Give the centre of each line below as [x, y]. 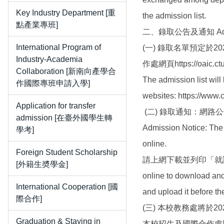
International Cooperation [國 [67, 187]
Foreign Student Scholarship [67, 152]
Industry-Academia [49, 59]
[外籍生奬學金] [42, 164]
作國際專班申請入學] [53, 83]
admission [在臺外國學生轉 [64, 118]
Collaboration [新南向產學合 [66, 71]
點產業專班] [37, 25]
